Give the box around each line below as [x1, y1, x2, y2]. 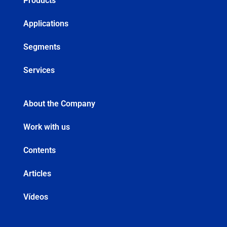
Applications [23, 19, 68, 29]
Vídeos [23, 192, 48, 202]
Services [23, 65, 55, 75]
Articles [23, 169, 51, 179]
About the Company [23, 99, 95, 109]
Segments [23, 42, 60, 52]
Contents [23, 145, 56, 156]
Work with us [23, 122, 70, 132]
